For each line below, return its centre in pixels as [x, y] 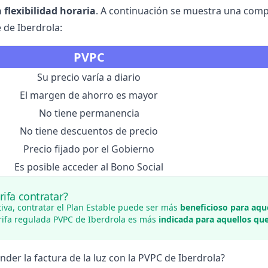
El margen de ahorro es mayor [89, 95]
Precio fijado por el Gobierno [89, 149]
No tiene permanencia [89, 113]
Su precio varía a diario [89, 77]
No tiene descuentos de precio [89, 131]
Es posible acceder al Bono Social [89, 167]
